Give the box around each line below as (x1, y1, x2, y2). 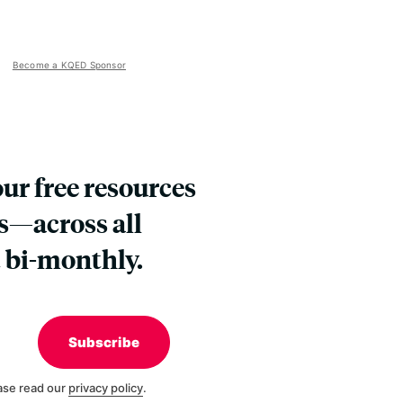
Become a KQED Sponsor (12, 59, 126, 70)
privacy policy (67, 381, 143, 395)
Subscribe (67, 334, 139, 351)
